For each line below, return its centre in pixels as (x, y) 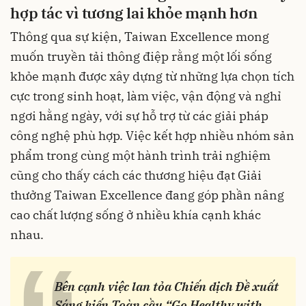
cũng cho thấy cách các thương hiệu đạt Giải (136, 175)
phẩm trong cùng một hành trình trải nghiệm (140, 155)
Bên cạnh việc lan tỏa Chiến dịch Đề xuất (167, 286)
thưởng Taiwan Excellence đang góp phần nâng (147, 195)
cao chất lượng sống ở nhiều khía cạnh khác (136, 214)
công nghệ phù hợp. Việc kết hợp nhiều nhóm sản (152, 135)
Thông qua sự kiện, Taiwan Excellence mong (140, 36)
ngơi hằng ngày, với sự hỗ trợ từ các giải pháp (139, 115)
